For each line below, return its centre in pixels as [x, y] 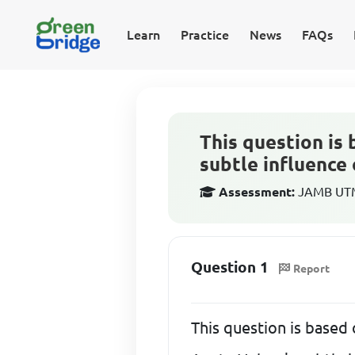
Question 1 [230, 267]
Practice [204, 35]
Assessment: [257, 192]
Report [312, 268]
